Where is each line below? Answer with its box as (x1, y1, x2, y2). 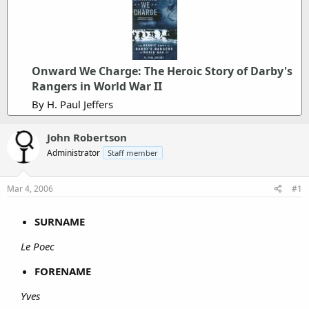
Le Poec (21, 239, 57, 253)
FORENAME (34, 263, 91, 278)
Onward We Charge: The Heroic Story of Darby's (32, 63, 292, 79)
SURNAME (34, 214, 85, 228)
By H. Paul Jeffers (32, 97, 113, 112)
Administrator (47, 147, 100, 159)
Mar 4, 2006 (7, 182, 53, 195)
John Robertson (47, 130, 127, 145)
